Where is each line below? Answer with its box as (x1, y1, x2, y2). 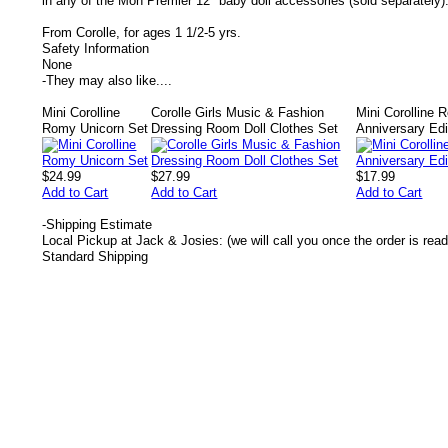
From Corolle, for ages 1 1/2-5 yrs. (42, 25, 241, 40)
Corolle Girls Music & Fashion (151, 105, 325, 120)
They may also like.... (46, 73, 172, 88)
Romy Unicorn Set (42, 121, 149, 136)
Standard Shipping (42, 249, 148, 264)
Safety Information (42, 41, 149, 56)
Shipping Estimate (46, 217, 152, 232)
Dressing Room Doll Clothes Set (151, 121, 339, 136)
